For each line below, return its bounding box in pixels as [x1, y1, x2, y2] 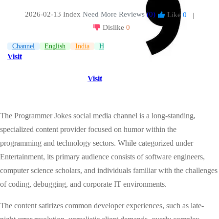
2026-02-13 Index [25, 10, 83, 18]
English [44, 42, 66, 50]
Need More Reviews [83, 10, 145, 18]
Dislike [103, 23, 124, 31]
